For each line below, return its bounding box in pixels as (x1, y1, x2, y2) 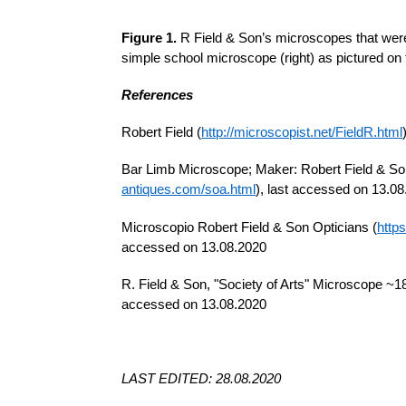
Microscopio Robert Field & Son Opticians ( (121, 219, 378, 235)
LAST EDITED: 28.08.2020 (121, 372, 282, 387)
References (121, 87, 194, 102)
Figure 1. (121, 30, 178, 45)
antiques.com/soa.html (121, 182, 256, 198)
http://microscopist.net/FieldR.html (201, 125, 403, 140)
